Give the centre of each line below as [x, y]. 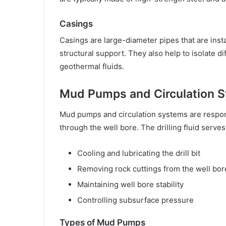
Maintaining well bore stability [130, 184]
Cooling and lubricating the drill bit [139, 153]
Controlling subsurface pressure [135, 200]
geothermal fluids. [92, 67]
